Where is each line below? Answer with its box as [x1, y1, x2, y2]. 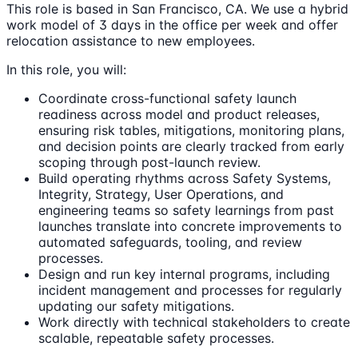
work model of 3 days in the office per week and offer [6, 17, 338, 34]
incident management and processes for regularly [38, 282, 342, 299]
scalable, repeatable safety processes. [38, 330, 274, 347]
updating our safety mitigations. [38, 298, 234, 315]
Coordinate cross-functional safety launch [38, 90, 296, 107]
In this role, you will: [6, 62, 126, 78]
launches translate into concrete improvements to [38, 218, 342, 235]
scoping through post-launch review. [38, 154, 261, 171]
